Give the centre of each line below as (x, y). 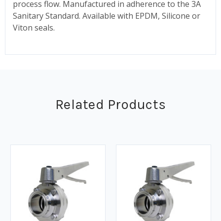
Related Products (110, 104)
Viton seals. (34, 27)
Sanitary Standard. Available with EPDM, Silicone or (107, 16)
